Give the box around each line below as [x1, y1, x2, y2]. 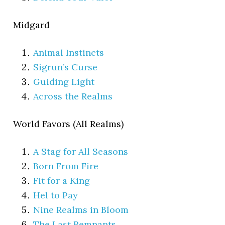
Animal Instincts [33, 46, 104, 58]
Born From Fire [33, 160, 99, 172]
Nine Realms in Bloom [33, 203, 129, 215]
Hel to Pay [33, 189, 78, 201]
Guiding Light [33, 75, 95, 87]
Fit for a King [33, 174, 90, 186]
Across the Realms [33, 90, 113, 102]
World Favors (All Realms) [13, 118, 124, 130]
